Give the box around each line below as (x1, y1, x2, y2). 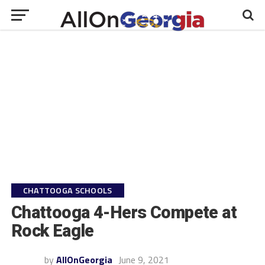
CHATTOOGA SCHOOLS (22, 184, 112, 197)
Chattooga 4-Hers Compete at (11, 202, 237, 222)
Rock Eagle (11, 221, 94, 241)
